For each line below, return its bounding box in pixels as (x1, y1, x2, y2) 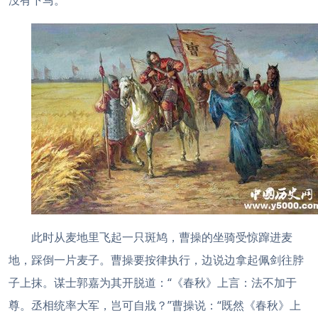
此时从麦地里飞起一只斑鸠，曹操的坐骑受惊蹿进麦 (31, 229, 292, 245)
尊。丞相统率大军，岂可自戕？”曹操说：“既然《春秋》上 (9, 297, 301, 313)
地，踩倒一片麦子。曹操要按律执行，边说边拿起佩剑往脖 (9, 252, 304, 268)
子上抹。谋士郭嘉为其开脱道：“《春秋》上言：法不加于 (9, 275, 297, 290)
